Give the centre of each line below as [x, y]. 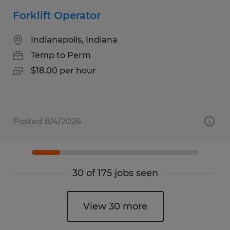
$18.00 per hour [63, 70]
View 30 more [115, 206]
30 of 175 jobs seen [115, 173]
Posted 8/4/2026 [47, 121]
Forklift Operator [57, 15]
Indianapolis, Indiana [74, 40]
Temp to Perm [61, 55]
